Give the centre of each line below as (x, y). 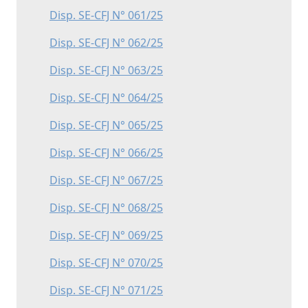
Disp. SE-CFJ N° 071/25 (106, 290)
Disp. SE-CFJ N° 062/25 (106, 43)
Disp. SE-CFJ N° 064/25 (106, 98)
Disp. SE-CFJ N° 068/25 (106, 208)
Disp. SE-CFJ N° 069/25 (106, 235)
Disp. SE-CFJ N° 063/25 (106, 70)
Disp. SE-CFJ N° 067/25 (106, 180)
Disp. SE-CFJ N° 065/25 (106, 125)
